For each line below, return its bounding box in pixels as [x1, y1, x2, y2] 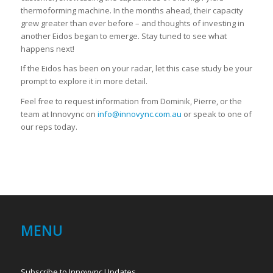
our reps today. [20, 121, 77, 132]
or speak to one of [181, 108, 252, 119]
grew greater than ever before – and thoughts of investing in [20, 18, 244, 29]
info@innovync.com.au [97, 108, 182, 119]
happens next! [20, 43, 74, 55]
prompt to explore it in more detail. [20, 76, 147, 87]
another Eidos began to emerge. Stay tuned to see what [20, 30, 227, 42]
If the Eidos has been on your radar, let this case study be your [20, 63, 252, 74]
